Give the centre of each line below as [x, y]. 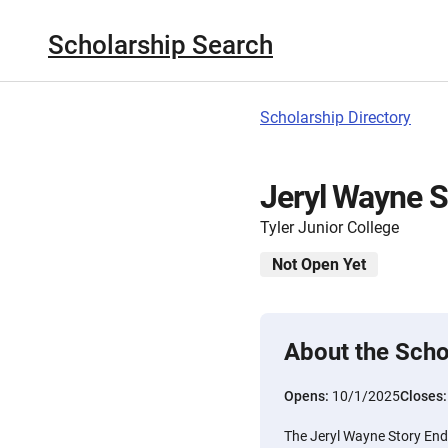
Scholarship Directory [335, 117]
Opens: [308, 396]
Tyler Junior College [329, 227]
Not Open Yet [319, 264]
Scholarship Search [160, 44]
